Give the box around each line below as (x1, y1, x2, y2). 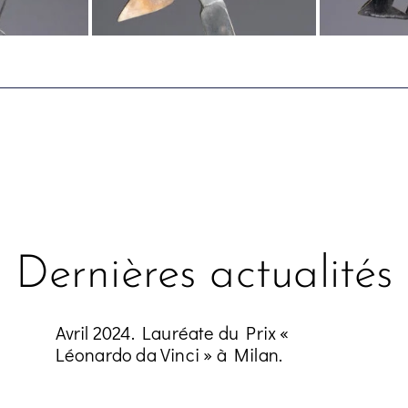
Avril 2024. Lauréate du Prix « (55, 321, 290, 345)
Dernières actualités (15, 252, 393, 300)
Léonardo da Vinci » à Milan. (55, 342, 283, 367)
